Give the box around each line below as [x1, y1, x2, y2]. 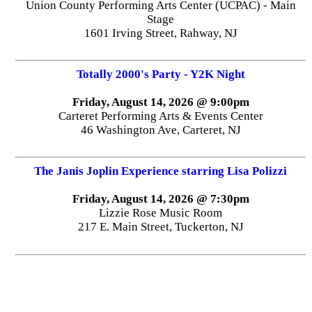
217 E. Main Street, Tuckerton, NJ [77, 219, 244, 233]
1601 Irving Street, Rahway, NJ [84, 26, 237, 40]
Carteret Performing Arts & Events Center [58, 109, 263, 123]
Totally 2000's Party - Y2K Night [76, 67, 245, 81]
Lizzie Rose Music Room [99, 205, 223, 219]
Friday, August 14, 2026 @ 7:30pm [72, 192, 249, 205]
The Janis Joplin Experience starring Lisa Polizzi [34, 164, 288, 178]
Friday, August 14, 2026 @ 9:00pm [72, 95, 249, 109]
